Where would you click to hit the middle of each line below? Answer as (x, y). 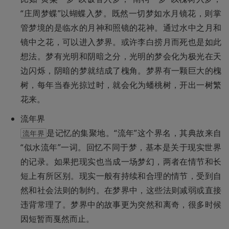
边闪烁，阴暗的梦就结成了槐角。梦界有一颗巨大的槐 (121, 71)
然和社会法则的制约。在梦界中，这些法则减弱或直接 (121, 190)
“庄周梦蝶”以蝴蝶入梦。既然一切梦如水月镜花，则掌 (121, 14)
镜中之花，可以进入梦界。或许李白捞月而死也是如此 (121, 42)
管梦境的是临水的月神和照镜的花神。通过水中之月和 (121, 28)
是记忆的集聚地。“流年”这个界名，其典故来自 (134, 133)
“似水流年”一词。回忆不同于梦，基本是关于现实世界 (121, 147)
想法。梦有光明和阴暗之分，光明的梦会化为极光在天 (121, 56)
